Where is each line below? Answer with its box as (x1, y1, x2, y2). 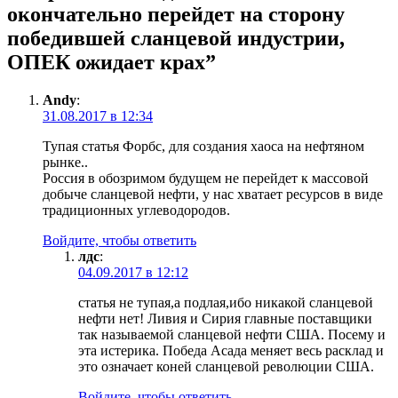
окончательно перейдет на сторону (7, 2, 345, 26)
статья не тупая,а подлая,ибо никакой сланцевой (78, 294, 373, 310)
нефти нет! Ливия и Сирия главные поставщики (78, 310, 372, 326)
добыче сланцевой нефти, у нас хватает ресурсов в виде (43, 186, 383, 202)
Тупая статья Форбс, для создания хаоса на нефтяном (43, 138, 364, 154)
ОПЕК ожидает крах (7, 50, 205, 74)
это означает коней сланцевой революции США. (78, 358, 374, 374)
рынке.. (43, 154, 88, 170)
